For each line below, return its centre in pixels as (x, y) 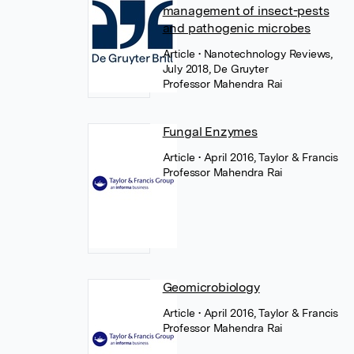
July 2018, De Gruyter (215, 69)
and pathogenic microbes (237, 28)
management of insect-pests (246, 11)
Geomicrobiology (211, 287)
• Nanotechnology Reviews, (266, 54)
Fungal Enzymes (210, 132)
